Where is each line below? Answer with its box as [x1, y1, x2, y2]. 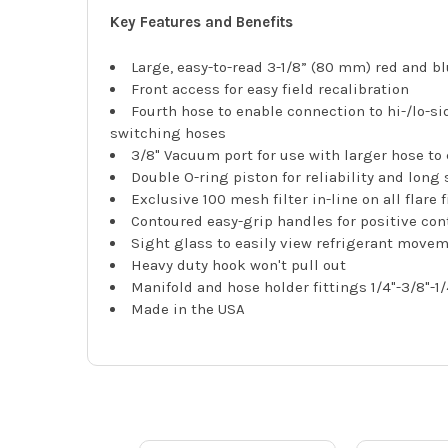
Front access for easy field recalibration [131, 79, 410, 98]
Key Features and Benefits [110, 13, 294, 32]
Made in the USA [131, 299, 246, 318]
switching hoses [110, 123, 227, 142]
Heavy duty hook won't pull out [131, 255, 347, 274]
